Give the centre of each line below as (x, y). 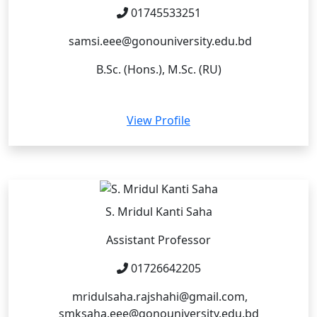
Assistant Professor (158, 240)
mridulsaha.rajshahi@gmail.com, (158, 297)
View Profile (158, 120)
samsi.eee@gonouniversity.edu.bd (158, 41)
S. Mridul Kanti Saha (158, 212)
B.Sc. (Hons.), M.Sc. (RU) (158, 69)
